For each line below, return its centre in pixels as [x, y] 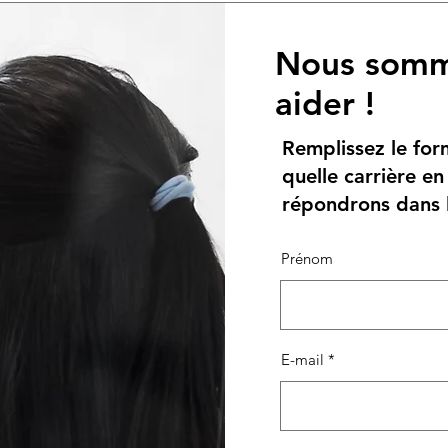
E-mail [302, 359]
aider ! [324, 103]
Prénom [306, 258]
